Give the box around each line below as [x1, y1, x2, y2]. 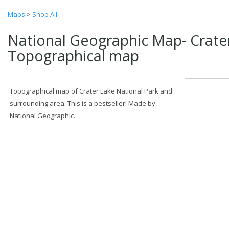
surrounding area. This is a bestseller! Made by [10, 99, 155, 108]
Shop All [32, 10, 57, 19]
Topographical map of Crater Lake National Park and [10, 86, 172, 96]
